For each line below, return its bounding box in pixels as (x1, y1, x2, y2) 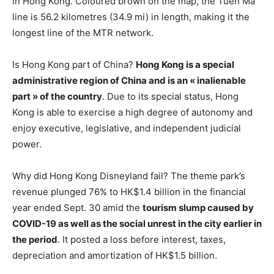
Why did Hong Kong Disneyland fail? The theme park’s (12, 170, 245, 182)
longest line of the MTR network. (12, 27, 154, 39)
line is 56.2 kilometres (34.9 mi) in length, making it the (12, 11, 250, 23)
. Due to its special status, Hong (102, 91, 239, 102)
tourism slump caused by (143, 202, 254, 213)
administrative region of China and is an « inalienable (12, 75, 246, 86)
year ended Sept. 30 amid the (12, 202, 143, 213)
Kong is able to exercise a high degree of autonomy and (12, 106, 253, 118)
